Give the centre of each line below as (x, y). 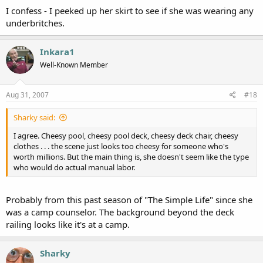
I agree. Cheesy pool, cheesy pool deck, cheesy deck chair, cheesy (126, 136)
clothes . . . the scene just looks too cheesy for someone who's (121, 146)
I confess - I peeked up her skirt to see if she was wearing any (130, 10)
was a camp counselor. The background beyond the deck (120, 212)
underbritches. (35, 23)
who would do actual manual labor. (74, 167)
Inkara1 (57, 51)
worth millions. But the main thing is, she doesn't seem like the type (131, 157)
